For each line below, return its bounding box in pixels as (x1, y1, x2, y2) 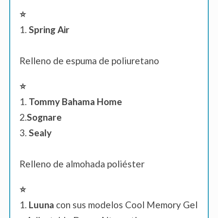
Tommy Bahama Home (29, 96, 122, 108)
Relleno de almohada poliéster (19, 158, 145, 170)
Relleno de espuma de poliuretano (19, 55, 159, 67)
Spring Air (29, 24, 70, 36)
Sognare (27, 111, 62, 123)
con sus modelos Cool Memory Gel (56, 199, 198, 211)
